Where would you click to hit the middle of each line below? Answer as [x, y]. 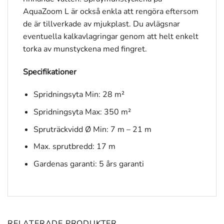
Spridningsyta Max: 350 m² [82, 112]
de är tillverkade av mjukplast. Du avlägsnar [101, 24]
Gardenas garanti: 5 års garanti [88, 164]
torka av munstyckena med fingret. [85, 49]
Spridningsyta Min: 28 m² [79, 95]
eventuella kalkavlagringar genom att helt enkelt [111, 36]
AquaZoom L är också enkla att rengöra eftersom [111, 11]
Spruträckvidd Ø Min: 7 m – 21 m [92, 129]
